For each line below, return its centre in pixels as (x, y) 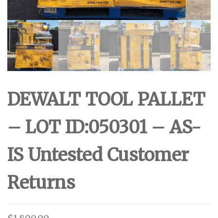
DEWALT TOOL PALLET (106, 99)
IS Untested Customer (98, 155)
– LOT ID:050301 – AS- (104, 127)
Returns (41, 182)
